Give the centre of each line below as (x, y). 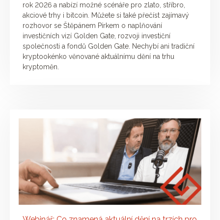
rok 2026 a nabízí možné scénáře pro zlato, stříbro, (104, 5)
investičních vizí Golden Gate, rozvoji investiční (96, 36)
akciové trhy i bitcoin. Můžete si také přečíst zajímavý (106, 15)
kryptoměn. (41, 67)
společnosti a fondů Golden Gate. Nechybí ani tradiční (109, 46)
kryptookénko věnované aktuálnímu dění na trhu (98, 57)
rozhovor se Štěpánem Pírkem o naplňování (92, 26)
